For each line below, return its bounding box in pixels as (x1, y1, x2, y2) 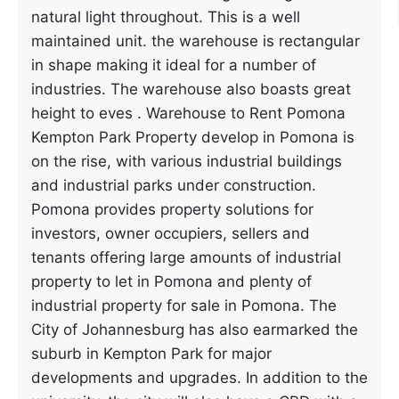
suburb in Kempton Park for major (31, 345, 272, 362)
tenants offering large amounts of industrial (31, 248, 341, 266)
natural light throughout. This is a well (31, 8, 300, 26)
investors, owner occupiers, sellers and (31, 224, 310, 242)
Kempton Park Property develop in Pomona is (31, 128, 354, 146)
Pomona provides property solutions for (31, 200, 313, 218)
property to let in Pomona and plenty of (31, 273, 312, 290)
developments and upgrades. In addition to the (31, 369, 368, 387)
